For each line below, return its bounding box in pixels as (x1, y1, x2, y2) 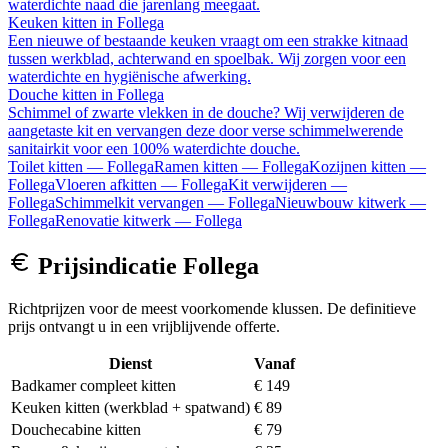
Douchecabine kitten (11, 420, 141, 438)
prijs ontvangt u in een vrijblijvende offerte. (8, 317, 280, 335)
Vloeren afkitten (55, 175, 157, 193)
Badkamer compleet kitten (11, 376, 176, 394)
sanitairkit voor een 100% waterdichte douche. (8, 139, 300, 157)
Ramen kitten (154, 157, 238, 175)
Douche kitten (8, 85, 97, 103)
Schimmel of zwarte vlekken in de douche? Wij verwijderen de (8, 103, 404, 121)
